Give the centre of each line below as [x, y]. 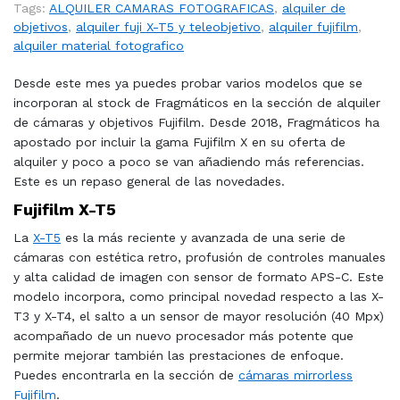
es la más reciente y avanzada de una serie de [203, 237]
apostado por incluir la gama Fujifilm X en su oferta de [179, 142]
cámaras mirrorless [296, 375]
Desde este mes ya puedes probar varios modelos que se [188, 83]
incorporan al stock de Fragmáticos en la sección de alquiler [197, 103]
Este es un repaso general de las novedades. [149, 181]
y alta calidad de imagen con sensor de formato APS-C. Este [199, 277]
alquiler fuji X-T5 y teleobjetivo [168, 27]
